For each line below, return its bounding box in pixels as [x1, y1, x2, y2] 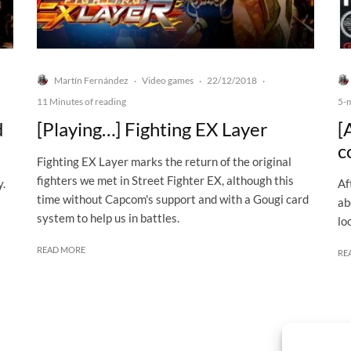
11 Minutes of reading [36, 96, 126, 108]
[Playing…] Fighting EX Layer [36, 118, 268, 141]
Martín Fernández [53, 74, 128, 86]
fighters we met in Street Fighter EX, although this [36, 173, 294, 188]
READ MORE [36, 244, 85, 255]
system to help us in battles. [36, 211, 179, 226]
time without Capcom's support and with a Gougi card [36, 192, 309, 207]
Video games [141, 74, 194, 86]
